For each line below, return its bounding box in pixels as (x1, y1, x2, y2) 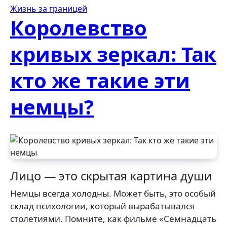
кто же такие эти (10, 66, 190, 94)
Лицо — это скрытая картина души (10, 168, 212, 184)
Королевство (10, 14, 147, 42)
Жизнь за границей (10, 3, 87, 14)
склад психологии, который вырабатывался (10, 200, 195, 212)
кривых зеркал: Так (10, 40, 216, 68)
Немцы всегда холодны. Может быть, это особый (10, 187, 17, 199)
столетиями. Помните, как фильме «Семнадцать (10, 213, 216, 224)
